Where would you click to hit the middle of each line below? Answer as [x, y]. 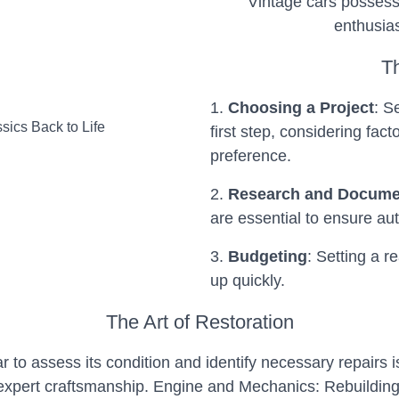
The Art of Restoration [199, 322]
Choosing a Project [301, 108]
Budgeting [268, 256]
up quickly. [248, 281]
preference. [251, 156]
